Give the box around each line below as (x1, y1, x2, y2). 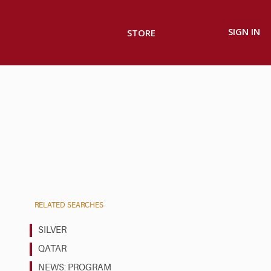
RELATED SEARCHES (34, 200, 103, 209)
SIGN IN (228, 25, 260, 38)
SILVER (38, 224, 67, 235)
